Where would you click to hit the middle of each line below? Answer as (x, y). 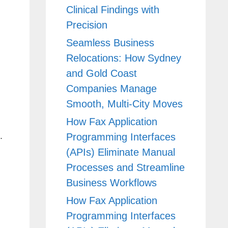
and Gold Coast (101, 73)
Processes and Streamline (125, 167)
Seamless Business (110, 42)
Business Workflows (111, 182)
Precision (87, 25)
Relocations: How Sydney (123, 58)
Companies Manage (111, 88)
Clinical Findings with (112, 9)
